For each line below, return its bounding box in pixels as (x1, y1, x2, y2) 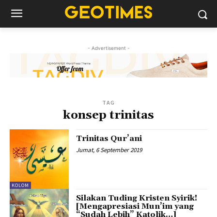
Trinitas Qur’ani (76, 134, 142, 144)
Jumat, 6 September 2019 (76, 146, 142, 155)
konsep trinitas (63, 108, 154, 123)
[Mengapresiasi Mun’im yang (76, 201, 194, 211)
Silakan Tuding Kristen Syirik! (76, 193, 198, 203)
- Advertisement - (87, 45, 130, 51)
